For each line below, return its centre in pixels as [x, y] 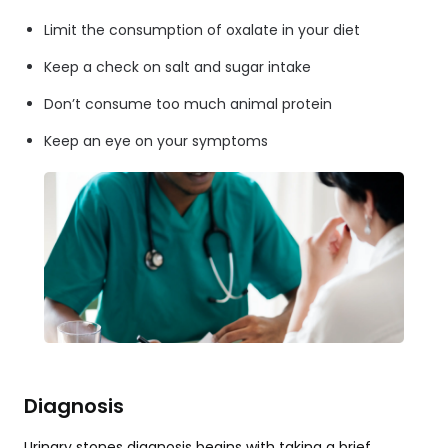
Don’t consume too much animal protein [188, 104]
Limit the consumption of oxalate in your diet [202, 30]
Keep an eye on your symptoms [156, 141]
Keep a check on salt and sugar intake [177, 67]
